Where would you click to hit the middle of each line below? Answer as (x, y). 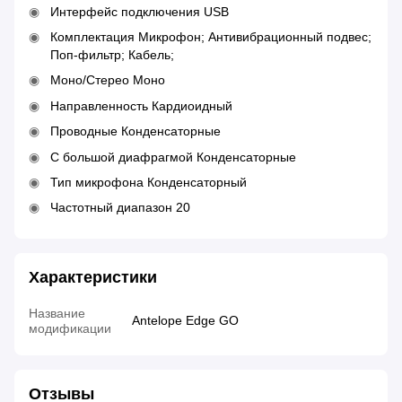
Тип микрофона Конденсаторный (149, 182)
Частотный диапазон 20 (120, 208)
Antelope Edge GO (185, 320)
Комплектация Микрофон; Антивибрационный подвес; (211, 36)
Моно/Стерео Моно (108, 80)
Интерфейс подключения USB (140, 11)
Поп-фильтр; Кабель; (112, 54)
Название (57, 313)
